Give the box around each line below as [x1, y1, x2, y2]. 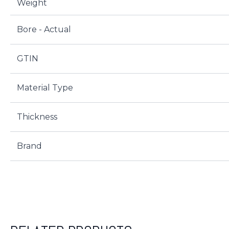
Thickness [16, 112, 57, 122]
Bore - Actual [16, 25, 71, 35]
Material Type [16, 83, 73, 93]
